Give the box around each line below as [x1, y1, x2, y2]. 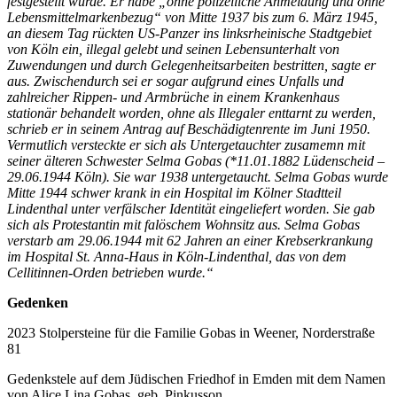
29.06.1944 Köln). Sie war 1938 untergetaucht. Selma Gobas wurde [7, 168, 388, 184]
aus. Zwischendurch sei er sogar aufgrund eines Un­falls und [7, 73, 344, 89]
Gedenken [7, 294, 68, 310]
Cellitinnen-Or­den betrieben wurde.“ [7, 264, 214, 280]
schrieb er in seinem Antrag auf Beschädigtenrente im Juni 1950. [7, 121, 370, 136]
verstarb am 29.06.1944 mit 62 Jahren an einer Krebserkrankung [7, 232, 373, 248]
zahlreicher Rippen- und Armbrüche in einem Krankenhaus [7, 89, 339, 105]
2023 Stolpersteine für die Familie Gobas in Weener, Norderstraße [7, 324, 375, 340]
